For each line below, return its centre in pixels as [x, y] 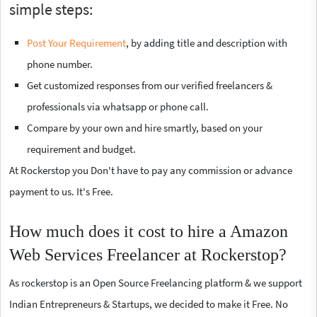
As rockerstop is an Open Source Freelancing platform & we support [156, 282]
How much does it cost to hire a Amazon [149, 231]
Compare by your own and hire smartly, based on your [145, 127]
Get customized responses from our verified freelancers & [150, 85]
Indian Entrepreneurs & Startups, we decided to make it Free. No [149, 304]
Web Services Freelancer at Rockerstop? [148, 254]
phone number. [60, 64]
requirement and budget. [81, 149]
